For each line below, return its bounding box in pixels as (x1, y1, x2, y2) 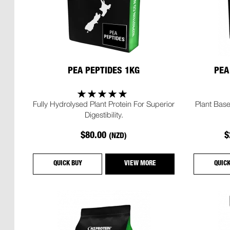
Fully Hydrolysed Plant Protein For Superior (33, 99, 175, 108)
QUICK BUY (53, 160, 82, 167)
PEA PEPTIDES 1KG (68, 67, 140, 76)
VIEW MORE (124, 160, 156, 167)
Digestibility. (84, 109, 123, 119)
